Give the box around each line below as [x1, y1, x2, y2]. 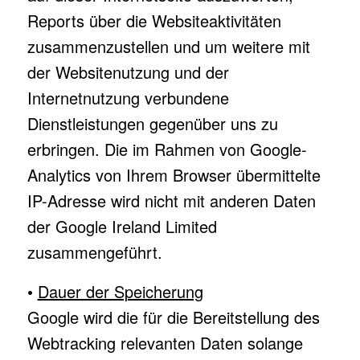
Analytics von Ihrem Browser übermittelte [27, 163, 321, 186]
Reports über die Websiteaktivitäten [27, 9, 281, 32]
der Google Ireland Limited [27, 215, 217, 238]
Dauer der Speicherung [37, 280, 203, 303]
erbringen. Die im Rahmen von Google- [27, 137, 307, 161]
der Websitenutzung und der [27, 60, 229, 84]
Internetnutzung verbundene [27, 86, 229, 109]
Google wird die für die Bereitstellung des [27, 305, 320, 329]
